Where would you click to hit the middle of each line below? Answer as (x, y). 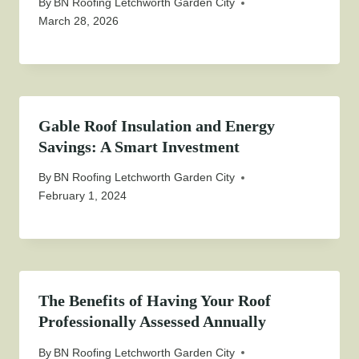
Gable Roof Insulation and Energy (157, 126)
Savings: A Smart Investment (139, 147)
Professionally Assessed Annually (152, 322)
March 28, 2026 (79, 21)
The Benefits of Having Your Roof (155, 301)
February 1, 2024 (83, 196)
